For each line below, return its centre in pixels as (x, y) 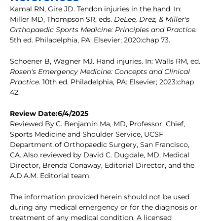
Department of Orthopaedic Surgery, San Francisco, (100, 145)
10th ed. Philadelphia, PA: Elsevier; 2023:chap (117, 82)
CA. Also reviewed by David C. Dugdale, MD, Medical (100, 155)
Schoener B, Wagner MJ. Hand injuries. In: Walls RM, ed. (105, 61)
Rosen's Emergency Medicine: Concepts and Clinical (100, 72)
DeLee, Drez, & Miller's (152, 19)
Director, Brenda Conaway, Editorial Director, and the (102, 166)
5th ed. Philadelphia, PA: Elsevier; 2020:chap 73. (90, 40)
